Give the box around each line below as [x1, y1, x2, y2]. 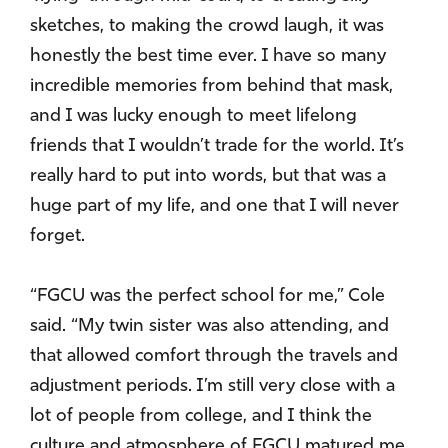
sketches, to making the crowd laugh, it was [30, 17, 384, 37]
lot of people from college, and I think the [30, 407, 372, 427]
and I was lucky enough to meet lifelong [30, 107, 357, 127]
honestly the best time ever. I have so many [30, 47, 386, 67]
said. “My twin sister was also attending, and [30, 317, 389, 337]
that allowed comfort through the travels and [30, 347, 398, 367]
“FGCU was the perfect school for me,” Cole [30, 287, 385, 307]
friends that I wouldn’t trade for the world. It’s [30, 137, 404, 157]
